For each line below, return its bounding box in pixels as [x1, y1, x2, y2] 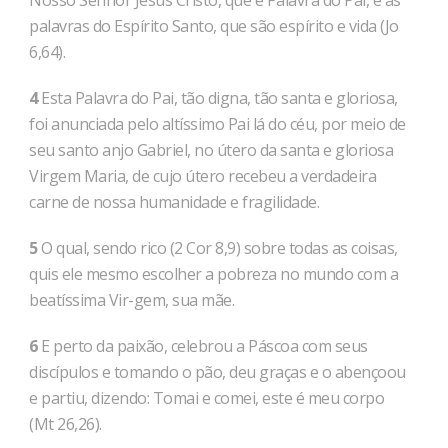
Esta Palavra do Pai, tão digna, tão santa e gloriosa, [37, 87, 398, 109]
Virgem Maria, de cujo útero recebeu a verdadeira [29, 165, 376, 187]
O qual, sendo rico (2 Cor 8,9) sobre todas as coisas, [37, 237, 398, 259]
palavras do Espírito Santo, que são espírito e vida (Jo [29, 15, 399, 37]
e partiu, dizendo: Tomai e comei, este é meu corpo [29, 387, 384, 409]
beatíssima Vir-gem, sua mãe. [29, 289, 234, 311]
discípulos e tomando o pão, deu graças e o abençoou [29, 361, 406, 383]
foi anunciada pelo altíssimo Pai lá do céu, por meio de [29, 113, 406, 135]
